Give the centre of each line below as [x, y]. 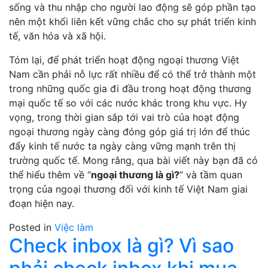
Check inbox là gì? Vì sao [121, 246]
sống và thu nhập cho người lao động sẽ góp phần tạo [133, 7]
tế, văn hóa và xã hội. [57, 36]
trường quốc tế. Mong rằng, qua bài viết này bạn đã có [133, 160]
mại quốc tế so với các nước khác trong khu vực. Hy [128, 103]
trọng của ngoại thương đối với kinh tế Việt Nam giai [128, 189]
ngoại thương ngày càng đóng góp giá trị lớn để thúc [130, 132]
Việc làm [74, 227]
